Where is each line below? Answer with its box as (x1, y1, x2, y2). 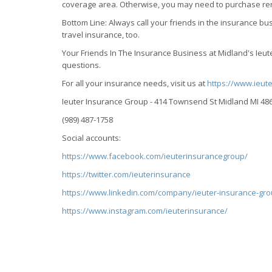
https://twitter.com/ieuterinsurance (62, 169, 191, 180)
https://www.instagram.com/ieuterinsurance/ (62, 205, 228, 216)
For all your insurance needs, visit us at (62, 78, 205, 89)
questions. (62, 59, 101, 70)
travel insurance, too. (62, 29, 140, 40)
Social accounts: (62, 132, 121, 143)
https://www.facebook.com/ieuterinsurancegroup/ (62, 151, 248, 161)
